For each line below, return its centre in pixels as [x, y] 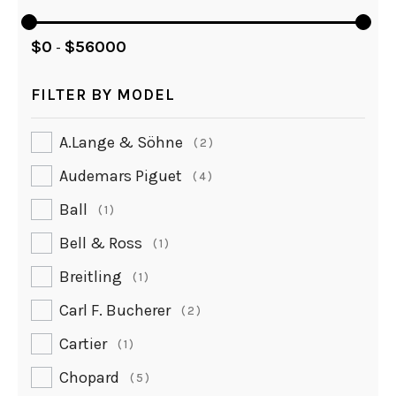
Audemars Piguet [121, 176]
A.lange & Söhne [121, 143]
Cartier [83, 344]
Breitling [91, 277]
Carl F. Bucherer [115, 311]
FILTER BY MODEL [103, 95]
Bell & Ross [101, 244]
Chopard [89, 378]
